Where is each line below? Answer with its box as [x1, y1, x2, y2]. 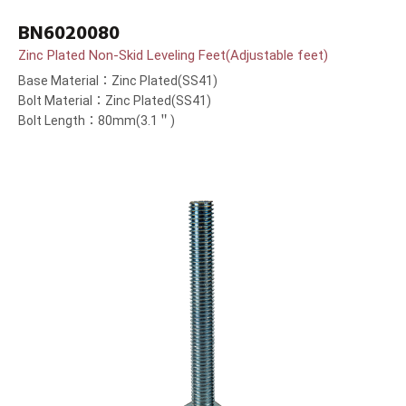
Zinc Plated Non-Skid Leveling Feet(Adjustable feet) [18, 47, 328, 64]
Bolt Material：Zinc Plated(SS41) [18, 93, 211, 109]
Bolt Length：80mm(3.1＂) [18, 113, 175, 129]
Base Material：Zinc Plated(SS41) [18, 73, 217, 89]
